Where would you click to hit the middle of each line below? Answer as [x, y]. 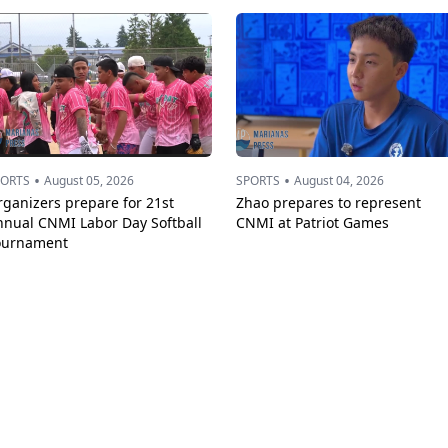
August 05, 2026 [89, 180]
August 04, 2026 [339, 180]
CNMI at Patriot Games [312, 222]
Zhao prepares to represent [328, 202]
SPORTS [258, 180]
